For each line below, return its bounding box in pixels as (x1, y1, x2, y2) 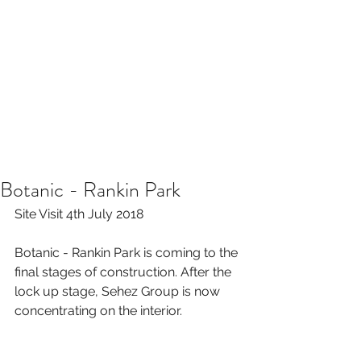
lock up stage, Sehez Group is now (15, 284, 223, 299)
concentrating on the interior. (15, 303, 185, 318)
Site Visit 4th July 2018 (15, 206, 143, 222)
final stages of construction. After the (15, 264, 234, 280)
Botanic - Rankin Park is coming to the (15, 245, 241, 260)
